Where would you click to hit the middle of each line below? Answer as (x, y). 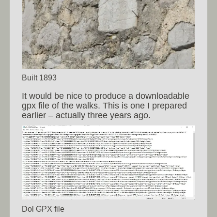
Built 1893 (39, 78)
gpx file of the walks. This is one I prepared (104, 106)
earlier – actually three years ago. (86, 116)
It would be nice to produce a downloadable (106, 96)
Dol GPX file (43, 209)
